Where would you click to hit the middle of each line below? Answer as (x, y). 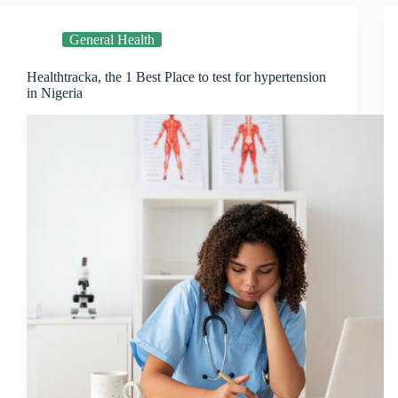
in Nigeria (55, 93)
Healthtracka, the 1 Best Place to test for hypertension (176, 77)
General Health (112, 40)
